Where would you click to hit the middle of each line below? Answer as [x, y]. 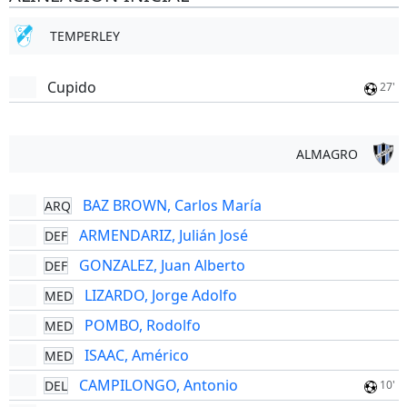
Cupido [71, 87]
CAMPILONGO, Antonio [158, 385]
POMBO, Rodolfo [142, 325]
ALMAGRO [327, 154]
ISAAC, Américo [136, 355]
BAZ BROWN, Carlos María [172, 205]
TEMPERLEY [84, 36]
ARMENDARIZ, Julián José [163, 235]
